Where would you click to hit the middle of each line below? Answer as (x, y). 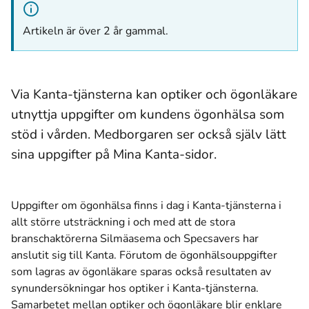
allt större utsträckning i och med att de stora (123, 222)
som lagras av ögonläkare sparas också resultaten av (141, 272)
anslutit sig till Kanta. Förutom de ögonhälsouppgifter (144, 255)
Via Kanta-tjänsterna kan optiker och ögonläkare (154, 94)
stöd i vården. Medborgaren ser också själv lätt (149, 134)
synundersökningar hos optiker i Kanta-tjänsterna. (135, 288)
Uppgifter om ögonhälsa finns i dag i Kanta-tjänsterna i (146, 206)
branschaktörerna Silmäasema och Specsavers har (135, 239)
